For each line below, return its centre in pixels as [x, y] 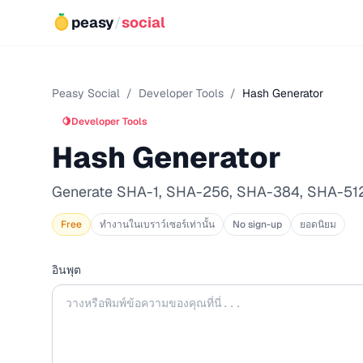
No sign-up [257, 224]
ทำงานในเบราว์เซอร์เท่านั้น [157, 224]
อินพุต [66, 270]
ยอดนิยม [318, 224]
